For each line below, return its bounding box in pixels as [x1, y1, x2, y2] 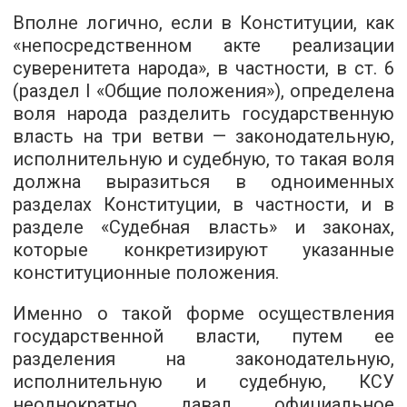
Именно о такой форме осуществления [13, 303, 394, 324]
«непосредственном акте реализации [13, 35, 394, 56]
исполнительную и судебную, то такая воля [13, 148, 394, 170]
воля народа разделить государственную [13, 103, 394, 124]
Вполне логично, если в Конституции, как [13, 12, 394, 34]
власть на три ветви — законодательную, [13, 125, 394, 147]
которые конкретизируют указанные [13, 239, 394, 261]
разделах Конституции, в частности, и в [13, 194, 394, 215]
